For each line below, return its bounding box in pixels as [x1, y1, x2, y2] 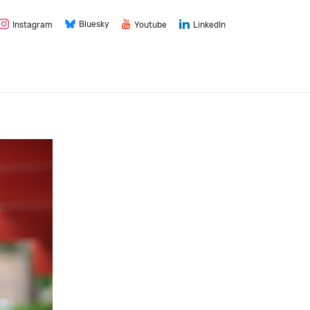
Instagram [12, 19, 53, 30]
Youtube [134, 19, 167, 30]
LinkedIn [193, 19, 226, 30]
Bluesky [79, 19, 109, 29]
